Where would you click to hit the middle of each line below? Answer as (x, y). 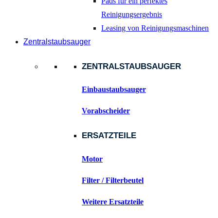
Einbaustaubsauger (114, 90)
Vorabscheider (106, 111)
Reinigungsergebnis (132, 15)
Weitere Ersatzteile (113, 201)
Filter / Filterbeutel (113, 180)
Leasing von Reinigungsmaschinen (155, 28)
